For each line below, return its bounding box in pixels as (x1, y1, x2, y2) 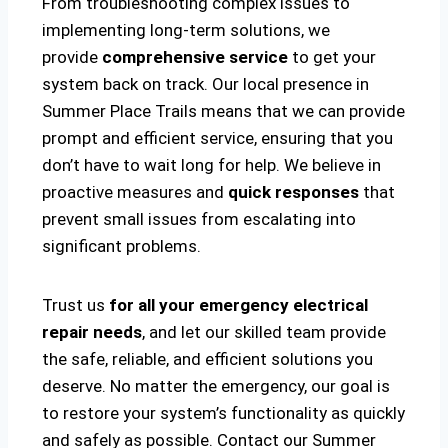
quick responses (228, 182, 359, 203)
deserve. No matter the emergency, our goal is (42, 376, 390, 397)
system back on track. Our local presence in (42, 74, 369, 95)
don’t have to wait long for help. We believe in (42, 155, 381, 176)
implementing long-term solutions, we (42, 20, 330, 41)
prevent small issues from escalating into (42, 209, 356, 230)
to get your (288, 47, 376, 68)
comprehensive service (102, 47, 288, 68)
